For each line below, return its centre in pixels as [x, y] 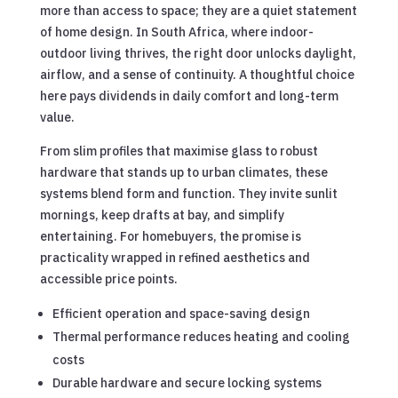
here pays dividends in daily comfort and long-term [189, 96]
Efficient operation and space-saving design [181, 313]
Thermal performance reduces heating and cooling [201, 336]
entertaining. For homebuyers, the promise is [170, 236]
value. [57, 117]
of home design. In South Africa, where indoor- [176, 32]
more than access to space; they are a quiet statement [198, 10]
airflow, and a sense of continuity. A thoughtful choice [197, 74]
